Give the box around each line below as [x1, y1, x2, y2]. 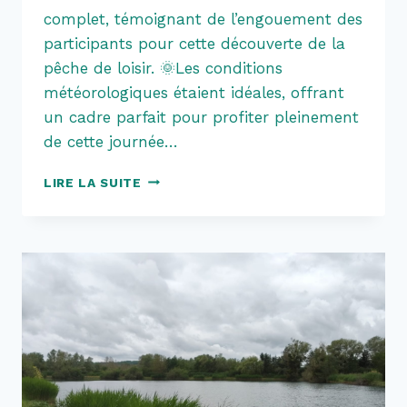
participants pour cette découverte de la [44, 34, 345, 53]
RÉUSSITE [140, 208, 209, 223]
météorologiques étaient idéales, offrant [44, 83, 344, 102]
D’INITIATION [140, 284, 230, 300]
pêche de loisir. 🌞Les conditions [44, 58, 283, 77]
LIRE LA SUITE [44, 174, 142, 190]
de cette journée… [44, 132, 178, 151]
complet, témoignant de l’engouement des [44, 9, 362, 28]
